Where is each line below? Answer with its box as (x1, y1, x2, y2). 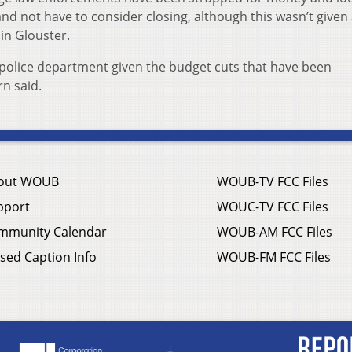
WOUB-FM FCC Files (217, 248, 331, 266)
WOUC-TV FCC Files (217, 198, 328, 216)
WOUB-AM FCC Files (217, 223, 332, 241)
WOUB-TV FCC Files (217, 173, 328, 191)
